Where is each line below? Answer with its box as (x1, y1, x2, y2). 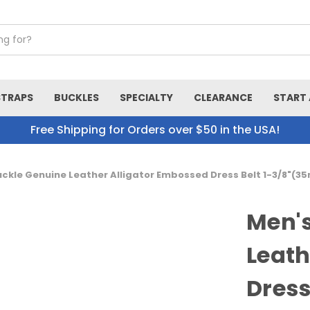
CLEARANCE (194, 91, 253, 104)
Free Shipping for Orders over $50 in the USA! (30, 122, 280, 138)
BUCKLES (54, 91, 99, 104)
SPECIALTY (120, 91, 173, 104)
